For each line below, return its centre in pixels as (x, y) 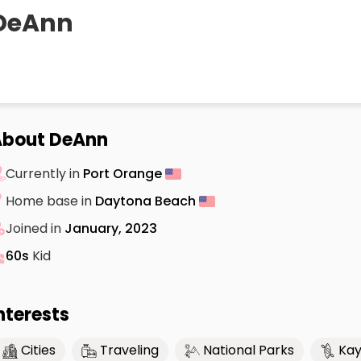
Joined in (35, 228)
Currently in (44, 173)
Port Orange (124, 173)
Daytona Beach (147, 201)
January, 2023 (111, 228)
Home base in (50, 201)
